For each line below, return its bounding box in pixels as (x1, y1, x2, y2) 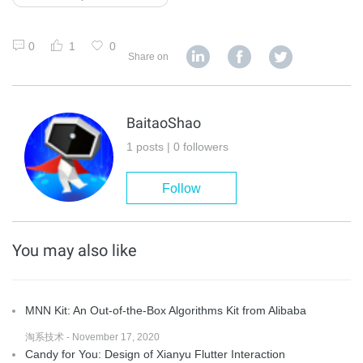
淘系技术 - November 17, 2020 (25, 331, 160, 344)
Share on (128, 51, 169, 63)
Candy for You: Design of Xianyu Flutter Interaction (25, 348, 285, 361)
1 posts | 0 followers (126, 140, 228, 154)
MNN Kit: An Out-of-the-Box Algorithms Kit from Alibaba (25, 304, 306, 318)
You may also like (12, 241, 137, 261)
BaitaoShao (126, 114, 201, 132)
